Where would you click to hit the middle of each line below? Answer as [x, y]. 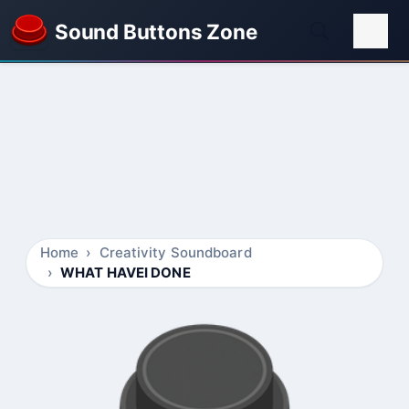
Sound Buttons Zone [156, 31]
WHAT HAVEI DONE [126, 273]
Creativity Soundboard [175, 252]
